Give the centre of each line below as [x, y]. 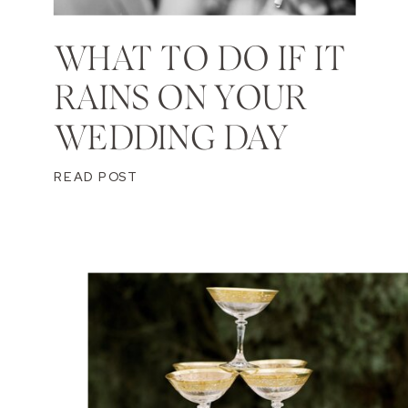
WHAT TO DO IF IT [199, 60]
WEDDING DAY [171, 138]
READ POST [96, 176]
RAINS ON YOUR [180, 99]
